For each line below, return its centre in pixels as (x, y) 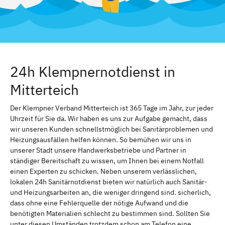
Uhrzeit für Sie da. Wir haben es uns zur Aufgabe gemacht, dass (109, 118)
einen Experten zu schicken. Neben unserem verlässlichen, (103, 171)
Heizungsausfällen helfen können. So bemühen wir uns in (101, 139)
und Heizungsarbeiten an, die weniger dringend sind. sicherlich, (110, 192)
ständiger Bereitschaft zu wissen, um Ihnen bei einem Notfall (107, 160)
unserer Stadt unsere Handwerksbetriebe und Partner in (98, 150)
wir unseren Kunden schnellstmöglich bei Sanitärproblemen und (111, 129)
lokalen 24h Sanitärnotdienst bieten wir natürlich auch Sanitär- (109, 182)
